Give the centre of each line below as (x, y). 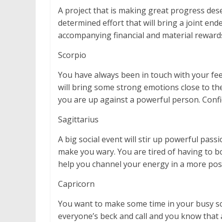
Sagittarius (78, 120)
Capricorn (76, 184)
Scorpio (72, 55)
